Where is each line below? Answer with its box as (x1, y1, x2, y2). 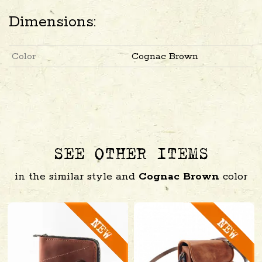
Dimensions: (9, 12, 96, 32)
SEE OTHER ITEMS (53, 147, 209, 163)
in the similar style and (15, 170, 139, 183)
